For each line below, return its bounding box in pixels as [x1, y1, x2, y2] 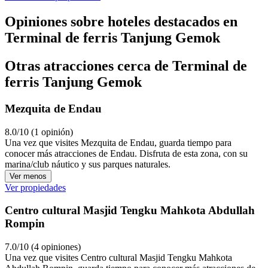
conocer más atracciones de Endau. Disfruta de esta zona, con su [5, 148, 248, 159]
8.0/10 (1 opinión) [5, 126, 73, 137]
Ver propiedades [5, 182, 66, 193]
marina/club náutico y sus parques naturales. [5, 159, 170, 169]
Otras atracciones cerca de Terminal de [5, 57, 247, 74]
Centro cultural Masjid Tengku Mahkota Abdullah [5, 204, 255, 217]
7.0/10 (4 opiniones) [5, 241, 81, 252]
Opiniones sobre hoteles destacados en [5, 13, 237, 29]
